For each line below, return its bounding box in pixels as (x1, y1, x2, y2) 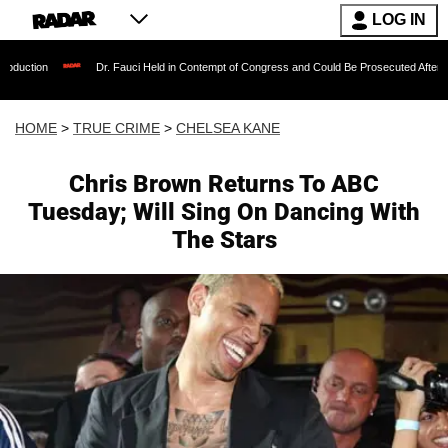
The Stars (171, 226, 277, 254)
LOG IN (372, 11, 426, 28)
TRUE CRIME (73, 120, 160, 136)
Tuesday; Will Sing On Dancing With (28, 198, 420, 226)
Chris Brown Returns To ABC (69, 170, 379, 198)
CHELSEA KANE (176, 120, 280, 136)
